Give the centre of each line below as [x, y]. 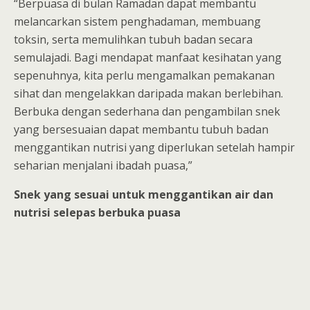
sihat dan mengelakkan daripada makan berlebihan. [148, 93]
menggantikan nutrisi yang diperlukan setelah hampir [154, 147]
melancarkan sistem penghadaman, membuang [137, 21]
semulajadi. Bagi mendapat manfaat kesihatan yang [148, 57]
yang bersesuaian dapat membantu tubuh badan [141, 129]
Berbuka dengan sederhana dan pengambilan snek [147, 111]
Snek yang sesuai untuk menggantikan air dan [144, 194]
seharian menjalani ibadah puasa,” [103, 165]
